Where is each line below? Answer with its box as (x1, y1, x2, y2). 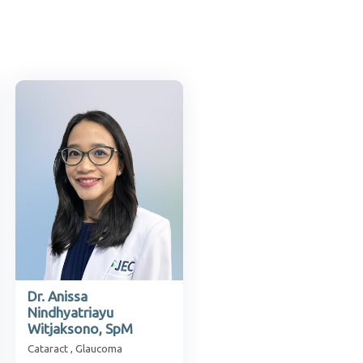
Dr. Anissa (28, 288, 88, 304)
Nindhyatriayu (28, 304, 113, 320)
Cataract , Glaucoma (28, 342, 122, 355)
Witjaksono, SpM (28, 320, 133, 336)
